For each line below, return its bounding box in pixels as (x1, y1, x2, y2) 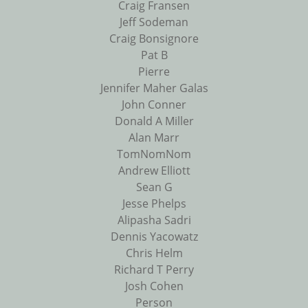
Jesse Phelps (122, 196, 186, 212)
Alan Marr (129, 130, 179, 146)
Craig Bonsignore (109, 31, 199, 47)
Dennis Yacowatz (110, 229, 198, 245)
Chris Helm (125, 245, 183, 261)
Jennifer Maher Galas (100, 80, 208, 96)
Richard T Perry (114, 262, 194, 278)
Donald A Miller (114, 113, 194, 129)
